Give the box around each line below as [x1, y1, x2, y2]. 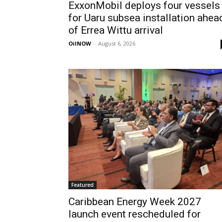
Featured [71, 181, 94, 188]
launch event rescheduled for [68, 208, 201, 220]
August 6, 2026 [98, 40, 135, 47]
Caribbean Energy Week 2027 [68, 196, 201, 208]
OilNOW [68, 40, 91, 47]
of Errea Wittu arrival [68, 24, 163, 36]
